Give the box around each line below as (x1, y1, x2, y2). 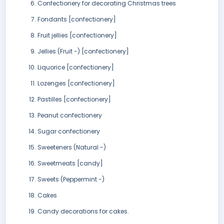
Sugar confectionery (37, 127, 100, 136)
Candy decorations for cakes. (37, 207, 129, 216)
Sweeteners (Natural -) (37, 143, 106, 152)
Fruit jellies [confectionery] (37, 31, 117, 40)
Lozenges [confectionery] (37, 79, 115, 88)
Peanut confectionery (37, 111, 102, 120)
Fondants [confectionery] (37, 15, 116, 24)
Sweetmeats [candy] (37, 159, 103, 168)
